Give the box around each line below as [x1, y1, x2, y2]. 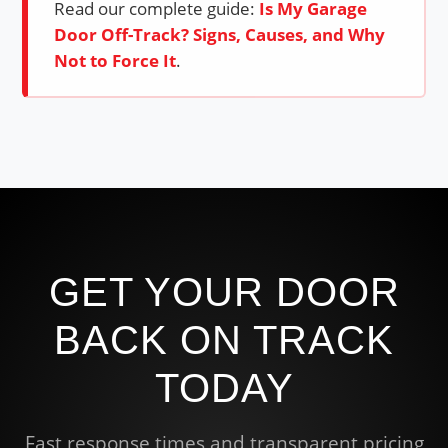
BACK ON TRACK [54, 318, 394, 362]
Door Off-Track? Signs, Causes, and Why [54, 23, 386, 46]
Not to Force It [54, 49, 177, 72]
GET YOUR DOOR [48, 270, 400, 314]
